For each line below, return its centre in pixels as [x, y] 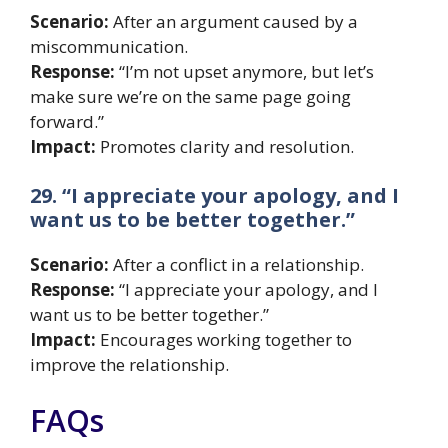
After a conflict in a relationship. [236, 265]
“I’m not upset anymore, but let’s [244, 71]
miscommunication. [109, 46]
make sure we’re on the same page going [190, 96]
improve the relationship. [129, 365]
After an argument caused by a [233, 21]
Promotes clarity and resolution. [225, 146]
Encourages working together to [224, 340]
